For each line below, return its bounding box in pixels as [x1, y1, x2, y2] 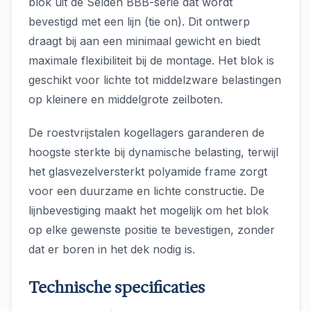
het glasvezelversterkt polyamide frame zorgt [28, 165, 267, 178]
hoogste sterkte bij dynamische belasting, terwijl [28, 145, 278, 159]
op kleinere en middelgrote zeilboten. [28, 92, 223, 106]
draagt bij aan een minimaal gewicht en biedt [28, 34, 260, 48]
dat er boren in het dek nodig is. [28, 242, 195, 256]
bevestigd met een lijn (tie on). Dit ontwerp [28, 15, 250, 28]
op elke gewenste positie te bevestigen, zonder [28, 223, 275, 237]
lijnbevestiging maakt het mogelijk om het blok [28, 203, 269, 217]
